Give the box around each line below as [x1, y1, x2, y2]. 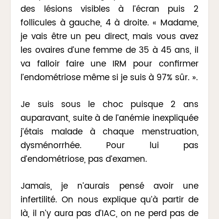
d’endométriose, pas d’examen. [21, 152, 148, 166]
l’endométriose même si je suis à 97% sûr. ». [21, 70, 198, 85]
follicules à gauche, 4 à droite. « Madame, [21, 16, 198, 30]
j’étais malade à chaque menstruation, [21, 125, 198, 139]
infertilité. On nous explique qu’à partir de [21, 193, 198, 207]
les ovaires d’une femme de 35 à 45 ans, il [21, 43, 198, 57]
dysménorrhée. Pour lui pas [21, 138, 198, 153]
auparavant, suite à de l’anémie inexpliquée [21, 111, 198, 125]
